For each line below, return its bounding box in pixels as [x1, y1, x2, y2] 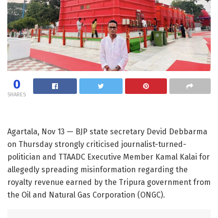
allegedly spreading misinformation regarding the [7, 164, 188, 174]
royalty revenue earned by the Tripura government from [7, 177, 211, 187]
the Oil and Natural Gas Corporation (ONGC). [7, 190, 165, 200]
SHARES [7, 91, 26, 98]
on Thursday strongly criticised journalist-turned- [7, 139, 186, 149]
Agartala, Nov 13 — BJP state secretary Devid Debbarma [7, 127, 207, 136]
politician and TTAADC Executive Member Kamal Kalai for [7, 152, 210, 162]
